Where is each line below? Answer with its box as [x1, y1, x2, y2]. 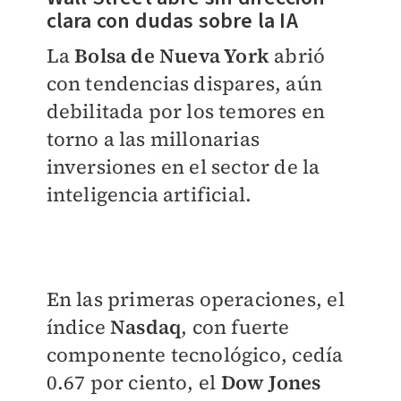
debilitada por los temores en [46, 98, 326, 125]
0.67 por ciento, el [46, 369, 217, 397]
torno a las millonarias [46, 125, 260, 153]
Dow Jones [216, 369, 321, 397]
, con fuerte [181, 313, 290, 341]
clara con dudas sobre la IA [46, 5, 298, 38]
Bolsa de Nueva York [74, 42, 275, 70]
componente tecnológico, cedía [46, 341, 344, 369]
